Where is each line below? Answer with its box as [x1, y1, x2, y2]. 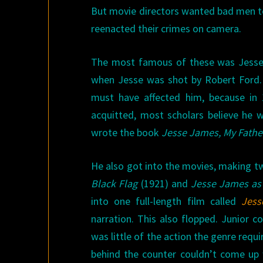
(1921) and [137, 177, 191, 191]
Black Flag [91, 177, 138, 191]
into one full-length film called [91, 194, 241, 208]
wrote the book [91, 126, 162, 140]
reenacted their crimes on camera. [91, 22, 242, 36]
